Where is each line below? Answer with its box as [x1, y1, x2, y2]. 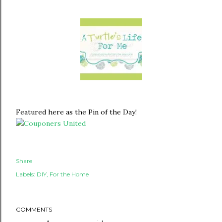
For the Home [50, 170, 89, 178]
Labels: [16, 170, 35, 178]
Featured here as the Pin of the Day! [16, 108, 137, 116]
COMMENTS [16, 206, 52, 213]
